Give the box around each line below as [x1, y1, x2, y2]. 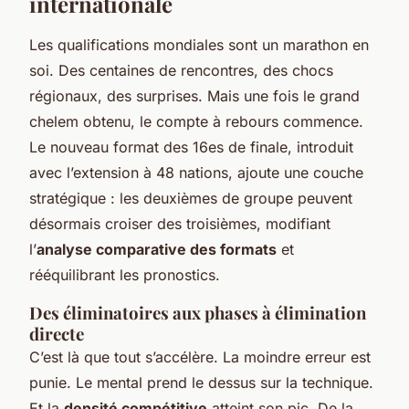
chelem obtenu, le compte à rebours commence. [29, 112, 363, 131]
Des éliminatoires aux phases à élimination [29, 301, 366, 324]
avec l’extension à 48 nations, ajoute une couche [29, 163, 363, 182]
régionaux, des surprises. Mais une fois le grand [29, 87, 360, 105]
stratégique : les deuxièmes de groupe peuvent [29, 189, 352, 207]
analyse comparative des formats [37, 240, 277, 258]
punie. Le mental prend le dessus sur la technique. [29, 373, 373, 392]
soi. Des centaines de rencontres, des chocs [29, 61, 333, 79]
